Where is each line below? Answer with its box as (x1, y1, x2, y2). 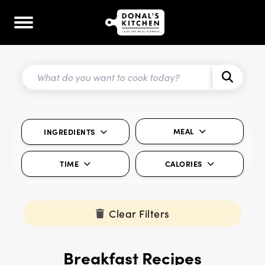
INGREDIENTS (44, 127, 95, 137)
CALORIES (164, 159, 202, 169)
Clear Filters (109, 206, 170, 221)
